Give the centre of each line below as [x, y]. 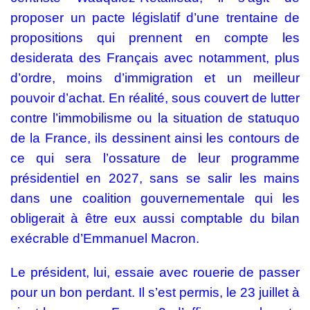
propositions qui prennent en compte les [155, 38]
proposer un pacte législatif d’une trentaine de [155, 18]
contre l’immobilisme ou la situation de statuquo [155, 118]
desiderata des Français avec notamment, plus [155, 58]
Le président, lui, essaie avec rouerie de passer [155, 272]
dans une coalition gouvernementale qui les [155, 198]
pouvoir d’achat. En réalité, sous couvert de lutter [155, 98]
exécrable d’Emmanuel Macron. [105, 238]
